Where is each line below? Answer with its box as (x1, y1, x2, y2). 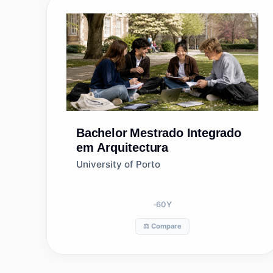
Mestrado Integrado (130, 126, 241, 140)
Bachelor (76, 126, 127, 140)
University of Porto (76, 158, 160, 170)
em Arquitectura (76, 141, 168, 154)
